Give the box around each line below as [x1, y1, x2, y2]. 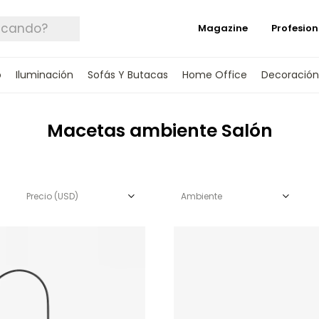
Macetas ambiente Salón [46, 118, 273, 143]
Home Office [182, 68, 247, 82]
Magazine [198, 21, 248, 35]
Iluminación [15, 68, 73, 82]
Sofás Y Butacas [87, 68, 168, 82]
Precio [26, 190, 54, 202]
